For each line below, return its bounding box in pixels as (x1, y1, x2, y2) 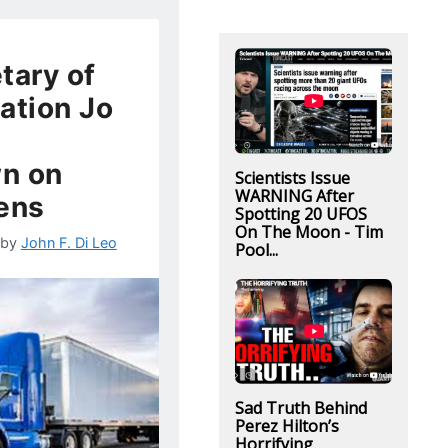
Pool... (234, 238, 278, 261)
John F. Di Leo (20, 233, 117, 251)
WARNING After (234, 184, 354, 207)
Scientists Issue (234, 166, 350, 189)
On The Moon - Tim (234, 220, 383, 243)
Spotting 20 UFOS (234, 202, 367, 225)
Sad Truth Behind (234, 397, 367, 419)
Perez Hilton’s (234, 415, 339, 437)
